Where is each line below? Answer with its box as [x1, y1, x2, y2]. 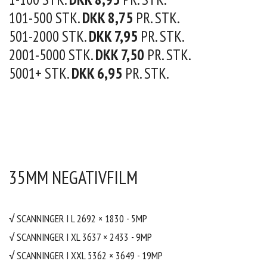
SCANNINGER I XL [17, 230, 82, 244]
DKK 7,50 [95, 45, 144, 65]
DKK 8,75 [82, 8, 133, 28]
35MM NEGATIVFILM [9, 166, 138, 190]
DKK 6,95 [72, 63, 122, 83]
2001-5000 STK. [9, 45, 95, 65]
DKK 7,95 [89, 26, 138, 46]
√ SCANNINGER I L [9, 212, 77, 226]
